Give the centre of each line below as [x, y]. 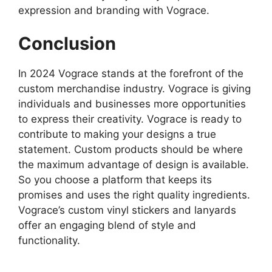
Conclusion [67, 44]
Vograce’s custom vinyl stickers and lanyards [127, 210]
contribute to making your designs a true [117, 134]
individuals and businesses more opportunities [132, 104]
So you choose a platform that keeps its [115, 180]
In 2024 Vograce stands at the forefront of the [131, 74]
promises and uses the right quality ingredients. [134, 195]
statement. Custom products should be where [131, 150]
